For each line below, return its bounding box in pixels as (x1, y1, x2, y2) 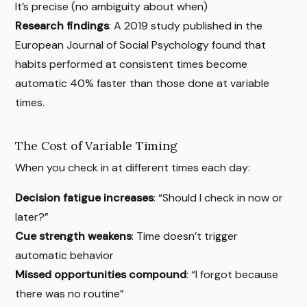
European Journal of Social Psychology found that (15, 37, 267, 52)
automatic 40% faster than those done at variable (15, 75, 270, 90)
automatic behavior (15, 247, 114, 262)
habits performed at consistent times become (15, 56, 248, 71)
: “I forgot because (186, 267, 279, 282)
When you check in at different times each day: (15, 160, 251, 175)
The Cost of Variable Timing (15, 137, 177, 153)
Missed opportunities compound (15, 267, 187, 282)
